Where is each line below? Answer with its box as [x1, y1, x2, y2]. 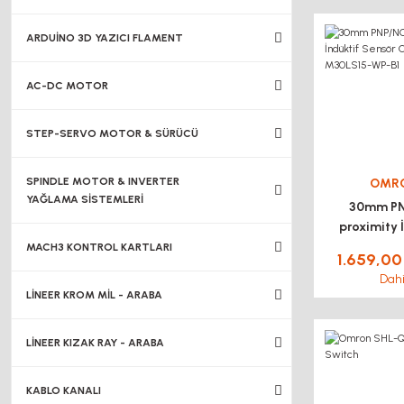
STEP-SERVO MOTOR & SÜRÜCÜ [26, 127, 198, 140]
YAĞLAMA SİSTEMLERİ [26, 193, 143, 206]
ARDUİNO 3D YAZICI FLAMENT [26, 32, 183, 44]
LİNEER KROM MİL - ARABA [26, 289, 162, 301]
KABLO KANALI [26, 384, 101, 397]
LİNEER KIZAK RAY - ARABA [26, 336, 164, 349]
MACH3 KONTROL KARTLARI [26, 241, 172, 253]
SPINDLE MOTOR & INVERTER [26, 175, 179, 188]
